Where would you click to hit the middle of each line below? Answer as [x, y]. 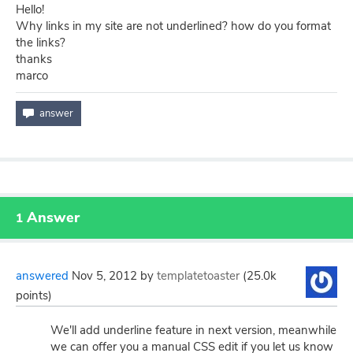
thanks [34, 59]
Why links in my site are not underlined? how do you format [173, 26]
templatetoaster [198, 276]
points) [34, 295]
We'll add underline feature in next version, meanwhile [193, 330]
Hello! [30, 9]
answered [42, 276]
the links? [41, 43]
